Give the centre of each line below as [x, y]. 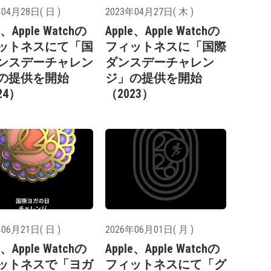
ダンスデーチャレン [160, 63]
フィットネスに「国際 [166, 47]
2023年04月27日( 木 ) [149, 12]
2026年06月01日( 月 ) [149, 229]
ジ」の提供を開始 [154, 78]
